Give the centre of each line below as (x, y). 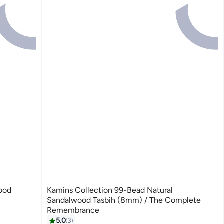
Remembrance (73, 210)
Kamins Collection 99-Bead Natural (110, 190)
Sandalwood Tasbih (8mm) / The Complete (124, 200)
